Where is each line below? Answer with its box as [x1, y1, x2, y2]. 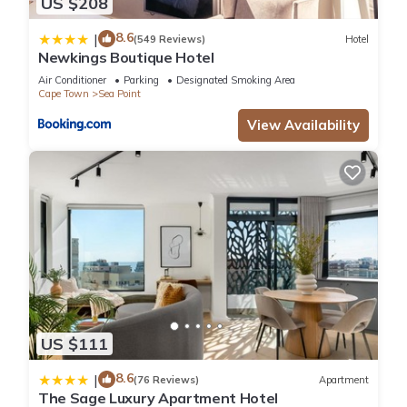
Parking [124, 74, 159, 87]
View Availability [247, 116, 360, 134]
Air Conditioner [38, 74, 106, 87]
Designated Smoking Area [176, 74, 295, 87]
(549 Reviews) [134, 32, 205, 45]
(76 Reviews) [134, 372, 199, 386]
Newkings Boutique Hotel [38, 48, 214, 67]
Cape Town [38, 87, 89, 101]
